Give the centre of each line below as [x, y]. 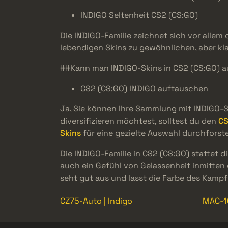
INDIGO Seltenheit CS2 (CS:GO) [139, 15]
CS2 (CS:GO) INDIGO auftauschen [144, 89]
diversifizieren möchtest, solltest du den [139, 121]
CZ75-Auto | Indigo [96, 201]
